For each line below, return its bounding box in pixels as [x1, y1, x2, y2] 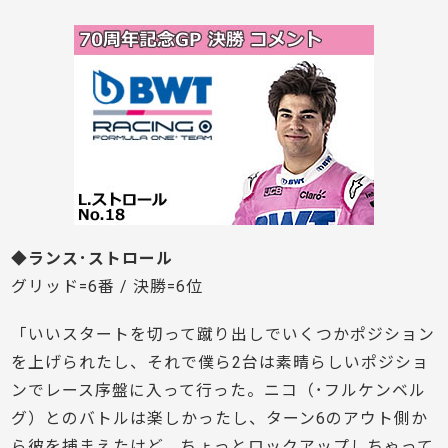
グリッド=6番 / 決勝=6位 [11, 277, 204, 297]
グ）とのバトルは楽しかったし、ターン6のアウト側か [11, 409, 429, 429]
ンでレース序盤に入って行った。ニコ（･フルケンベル [11, 381, 427, 401]
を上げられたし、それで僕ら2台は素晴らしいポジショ [11, 353, 430, 373]
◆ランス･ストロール [11, 249, 174, 269]
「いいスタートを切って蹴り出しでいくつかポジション [11, 325, 436, 345]
